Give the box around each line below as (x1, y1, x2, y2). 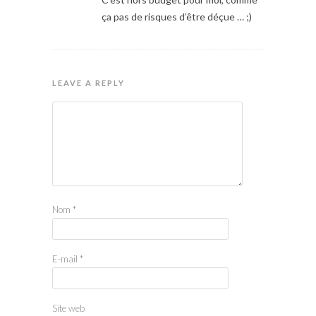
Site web (52, 302, 85, 314)
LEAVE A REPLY (52, 78, 125, 87)
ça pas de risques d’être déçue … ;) (102, 10, 252, 23)
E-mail (52, 253, 80, 265)
